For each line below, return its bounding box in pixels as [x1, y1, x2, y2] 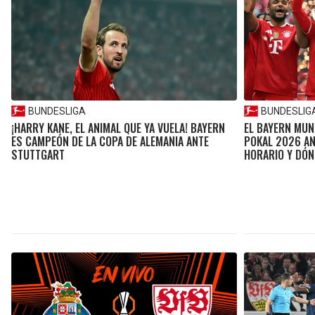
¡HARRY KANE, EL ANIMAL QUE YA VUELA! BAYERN [11, 120, 225, 137]
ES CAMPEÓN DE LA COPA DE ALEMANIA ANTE [11, 133, 209, 150]
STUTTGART [11, 146, 65, 164]
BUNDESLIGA [28, 105, 86, 117]
